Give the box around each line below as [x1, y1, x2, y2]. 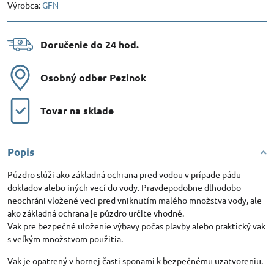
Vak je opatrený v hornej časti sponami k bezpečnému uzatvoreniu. [7, 255, 263, 266]
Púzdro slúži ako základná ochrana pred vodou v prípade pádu [7, 169, 241, 180]
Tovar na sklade [40, 104, 114, 117]
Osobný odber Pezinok [40, 71, 146, 84]
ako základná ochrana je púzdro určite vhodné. [7, 207, 184, 218]
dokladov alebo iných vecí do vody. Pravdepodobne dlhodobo [7, 182, 241, 193]
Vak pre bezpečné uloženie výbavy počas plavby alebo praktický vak [7, 220, 265, 231]
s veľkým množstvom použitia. [7, 233, 123, 244]
